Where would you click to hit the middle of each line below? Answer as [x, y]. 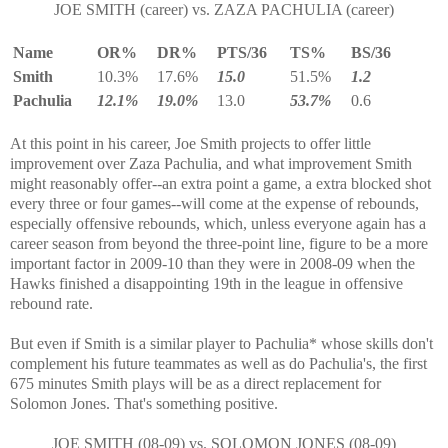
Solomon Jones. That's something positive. [144, 403]
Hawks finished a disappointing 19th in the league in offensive [206, 283]
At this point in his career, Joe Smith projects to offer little [190, 143]
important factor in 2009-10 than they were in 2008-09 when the [212, 263]
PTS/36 [242, 52]
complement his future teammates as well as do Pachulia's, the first [218, 363]
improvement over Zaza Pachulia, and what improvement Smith [211, 163]
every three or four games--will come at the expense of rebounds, [214, 203]
